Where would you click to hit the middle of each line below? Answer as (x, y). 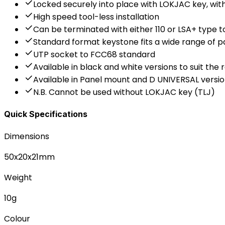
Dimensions (27, 136)
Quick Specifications (46, 114)
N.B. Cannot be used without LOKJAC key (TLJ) (124, 92)
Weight (18, 177)
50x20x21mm (29, 157)
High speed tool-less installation (96, 17)
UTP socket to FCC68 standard (94, 55)
